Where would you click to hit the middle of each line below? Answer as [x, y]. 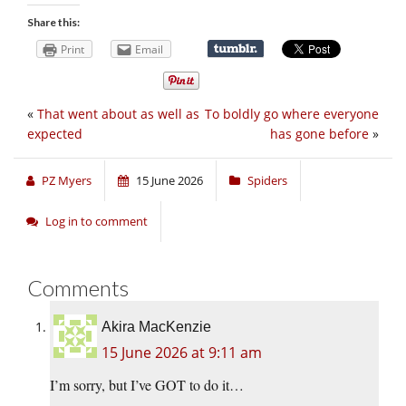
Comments [78, 287]
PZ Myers [67, 180]
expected [55, 133]
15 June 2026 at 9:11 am [182, 352]
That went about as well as [118, 113]
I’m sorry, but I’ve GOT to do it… [147, 384]
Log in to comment [97, 221]
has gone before [319, 133]
